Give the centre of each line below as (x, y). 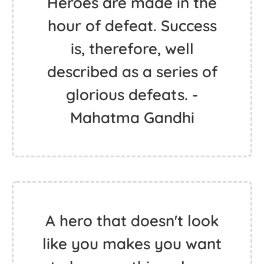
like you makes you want (132, 244)
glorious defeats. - (132, 95)
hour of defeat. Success (132, 26)
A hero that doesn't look (132, 221)
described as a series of (132, 72)
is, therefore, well (132, 49)
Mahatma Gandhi (132, 118)
